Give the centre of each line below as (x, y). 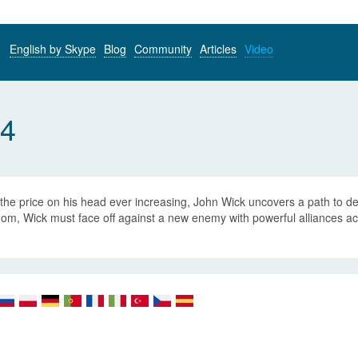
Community (163, 49)
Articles (218, 49)
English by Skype (53, 49)
